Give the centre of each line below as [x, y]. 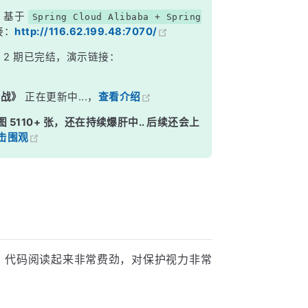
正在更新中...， [60, 97]
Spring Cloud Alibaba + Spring [117, 17]
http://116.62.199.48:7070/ [86, 32]
